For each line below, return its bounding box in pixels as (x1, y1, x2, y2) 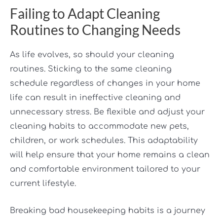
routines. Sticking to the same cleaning (10, 65, 172, 74)
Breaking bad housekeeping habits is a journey (10, 206, 205, 215)
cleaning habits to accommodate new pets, (10, 122, 189, 131)
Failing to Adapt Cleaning (10, 5, 160, 22)
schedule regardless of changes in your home (10, 79, 200, 88)
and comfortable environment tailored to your (10, 165, 200, 174)
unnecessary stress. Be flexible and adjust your (10, 108, 205, 117)
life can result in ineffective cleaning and (10, 93, 181, 103)
